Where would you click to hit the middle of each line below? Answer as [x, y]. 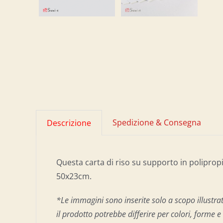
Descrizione [69, 123]
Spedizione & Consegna [157, 122]
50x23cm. [74, 176]
